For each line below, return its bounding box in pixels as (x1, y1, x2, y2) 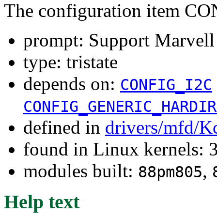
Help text (4, 191, 79, 213)
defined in (23, 116, 105, 138)
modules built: (23, 160, 138, 181)
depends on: (23, 73, 120, 94)
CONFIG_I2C (120, 76, 212, 93)
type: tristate (23, 51, 118, 72)
